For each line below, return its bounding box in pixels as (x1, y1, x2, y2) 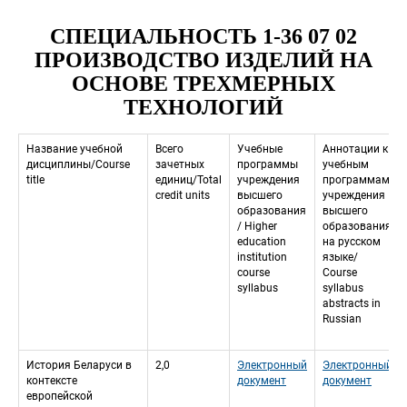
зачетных (155, 158, 204, 172)
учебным (323, 158, 369, 172)
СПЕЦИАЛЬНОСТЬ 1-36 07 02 (50, 25, 357, 48)
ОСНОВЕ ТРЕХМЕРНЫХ (72, 72, 335, 95)
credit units (155, 189, 210, 203)
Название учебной (26, 143, 123, 156)
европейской (26, 390, 93, 403)
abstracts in (323, 297, 381, 311)
